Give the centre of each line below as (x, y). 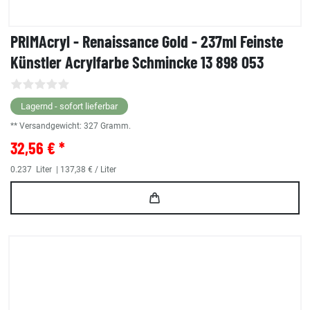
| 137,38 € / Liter (85, 170)
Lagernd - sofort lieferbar (69, 107)
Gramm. (116, 126)
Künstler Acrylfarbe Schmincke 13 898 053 (137, 62)
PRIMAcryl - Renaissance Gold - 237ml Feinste (147, 42)
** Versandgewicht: (47, 126)
